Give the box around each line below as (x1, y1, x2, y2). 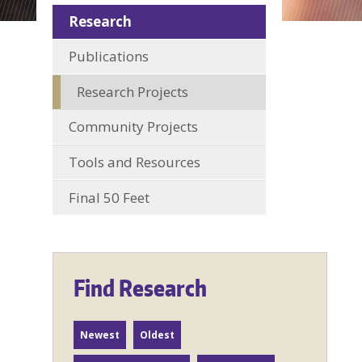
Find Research (74, 273, 208, 302)
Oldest (140, 328, 175, 342)
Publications (69, 46, 149, 65)
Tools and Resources (69, 152, 201, 171)
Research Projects (77, 82, 189, 101)
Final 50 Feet (69, 187, 150, 207)
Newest (80, 328, 120, 342)
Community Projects (69, 116, 199, 136)
